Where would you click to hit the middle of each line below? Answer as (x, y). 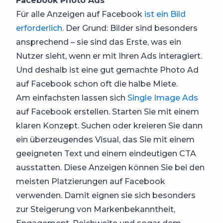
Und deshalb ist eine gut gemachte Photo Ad (107, 70)
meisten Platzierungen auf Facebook (91, 181)
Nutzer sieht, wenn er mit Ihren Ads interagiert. (109, 56)
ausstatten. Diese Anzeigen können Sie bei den (110, 167)
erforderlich (39, 28)
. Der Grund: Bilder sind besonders (130, 28)
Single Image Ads (163, 98)
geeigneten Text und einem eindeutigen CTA (106, 154)
